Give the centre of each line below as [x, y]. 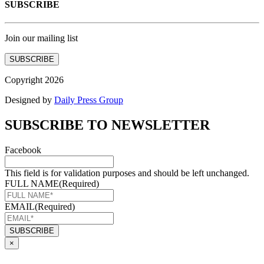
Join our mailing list [41, 38]
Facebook [23, 150]
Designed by [29, 100]
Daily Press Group [89, 100]
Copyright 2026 [34, 80]
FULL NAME [32, 183]
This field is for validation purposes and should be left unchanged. [127, 173]
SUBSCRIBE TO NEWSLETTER [107, 125]
